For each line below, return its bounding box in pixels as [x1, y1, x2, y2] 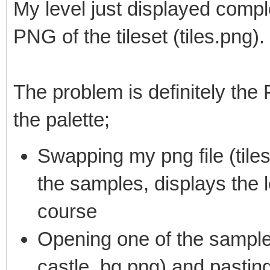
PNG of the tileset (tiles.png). [13, 25, 265, 48]
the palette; [13, 108, 110, 131]
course [37, 199, 97, 222]
